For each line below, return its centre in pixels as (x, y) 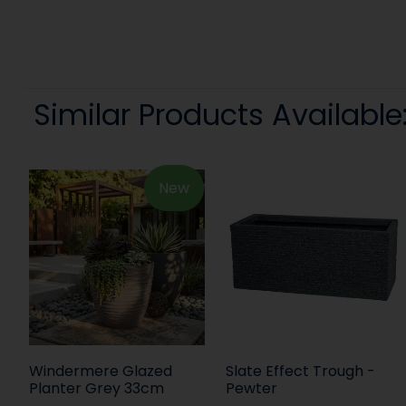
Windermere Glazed (100, 371)
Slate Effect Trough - (301, 371)
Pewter (252, 388)
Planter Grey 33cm (96, 388)
